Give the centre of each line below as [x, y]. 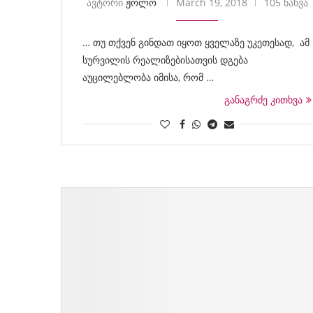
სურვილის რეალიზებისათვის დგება [165, 60]
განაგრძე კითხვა [263, 100]
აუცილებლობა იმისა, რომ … [148, 77]
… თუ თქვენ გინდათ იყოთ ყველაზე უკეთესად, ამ [196, 42]
